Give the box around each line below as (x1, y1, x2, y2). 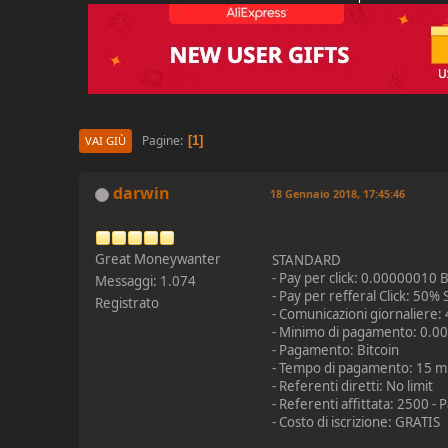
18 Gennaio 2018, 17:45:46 (270, 186, 406, 201)
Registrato (95, 294, 160, 312)
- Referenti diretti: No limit (272, 377, 434, 395)
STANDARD (272, 251, 342, 269)
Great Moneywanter (95, 250, 222, 268)
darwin (113, 182, 171, 204)
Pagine (142, 131, 181, 149)
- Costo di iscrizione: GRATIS (272, 413, 441, 431)
